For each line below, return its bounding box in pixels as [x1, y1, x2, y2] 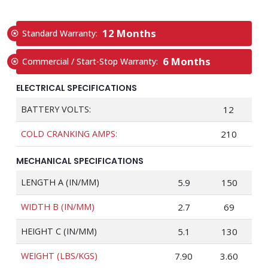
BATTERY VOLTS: [21, 103, 91, 115]
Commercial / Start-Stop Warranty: [22, 56, 163, 67]
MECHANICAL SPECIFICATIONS [16, 155, 144, 167]
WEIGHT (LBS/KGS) [21, 250, 98, 261]
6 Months [163, 54, 211, 68]
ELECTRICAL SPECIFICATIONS [16, 82, 137, 94]
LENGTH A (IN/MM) [21, 176, 99, 188]
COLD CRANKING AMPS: [21, 128, 117, 139]
